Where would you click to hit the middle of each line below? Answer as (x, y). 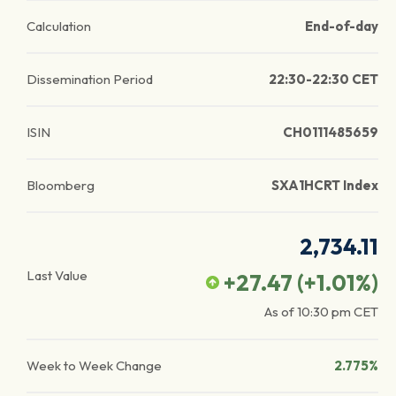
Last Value (57, 275)
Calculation (59, 26)
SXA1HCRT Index (325, 185)
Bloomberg (61, 185)
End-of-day (342, 26)
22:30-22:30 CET (324, 79)
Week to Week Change (94, 366)
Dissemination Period (90, 79)
